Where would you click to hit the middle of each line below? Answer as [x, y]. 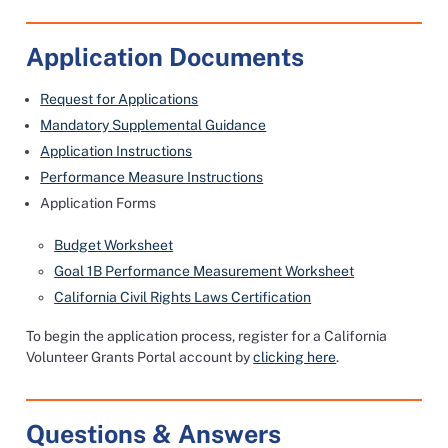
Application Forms [98, 203]
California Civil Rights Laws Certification [183, 297]
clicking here [295, 357]
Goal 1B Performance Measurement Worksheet [204, 271]
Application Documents [165, 57]
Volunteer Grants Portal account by [140, 357]
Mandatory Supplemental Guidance [153, 125]
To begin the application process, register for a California [207, 336]
